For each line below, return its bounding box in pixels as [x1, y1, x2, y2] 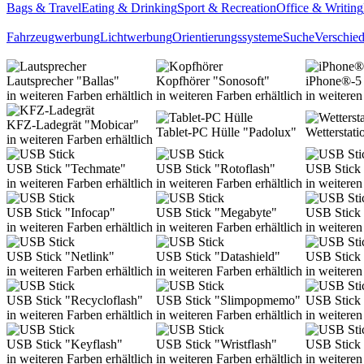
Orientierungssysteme [172, 30, 283, 44]
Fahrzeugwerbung [6, 30, 100, 44]
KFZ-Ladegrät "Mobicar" [6, 118, 139, 132]
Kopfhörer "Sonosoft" [156, 74, 270, 88]
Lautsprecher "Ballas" [6, 74, 119, 88]
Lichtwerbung [100, 30, 172, 44]
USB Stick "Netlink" [6, 249, 115, 263]
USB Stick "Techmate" [6, 162, 126, 175]
